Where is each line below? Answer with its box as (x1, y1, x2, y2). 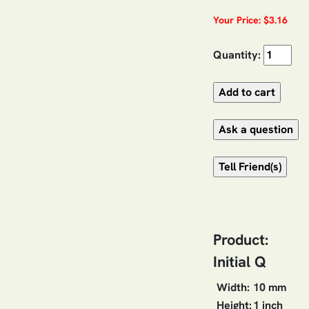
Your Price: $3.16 (213, 13, 288, 26)
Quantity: (213, 47, 261, 62)
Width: (217, 279, 250, 295)
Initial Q (213, 251, 266, 272)
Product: (213, 229, 268, 250)
